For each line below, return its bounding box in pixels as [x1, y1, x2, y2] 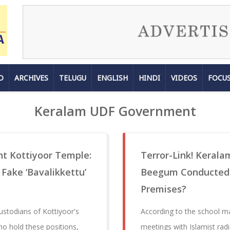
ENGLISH [97, 73, 128, 83]
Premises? [141, 183, 186, 196]
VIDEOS [171, 73, 197, 83]
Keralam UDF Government [34, 102, 196, 120]
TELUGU [59, 73, 86, 83]
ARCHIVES [14, 73, 48, 83]
